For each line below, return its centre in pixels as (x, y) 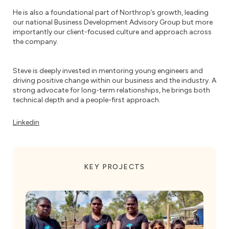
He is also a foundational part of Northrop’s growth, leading (111, 13)
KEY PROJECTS (114, 167)
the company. (36, 42)
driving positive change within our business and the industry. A (114, 81)
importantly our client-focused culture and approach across (112, 32)
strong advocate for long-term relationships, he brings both (111, 90)
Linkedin (26, 122)
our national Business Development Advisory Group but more (113, 22)
